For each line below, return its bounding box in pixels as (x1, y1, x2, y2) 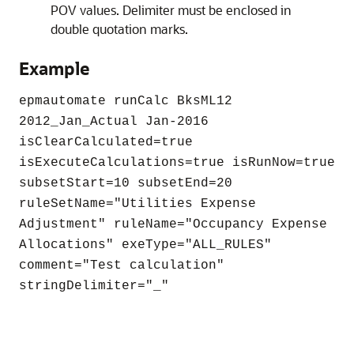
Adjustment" (19, 217, 106, 232)
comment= (19, 258, 82, 273)
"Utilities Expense (114, 197, 256, 211)
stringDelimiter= (19, 279, 145, 293)
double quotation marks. (51, 21, 188, 37)
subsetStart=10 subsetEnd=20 (19, 176, 232, 190)
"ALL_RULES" (185, 238, 272, 252)
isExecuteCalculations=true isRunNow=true (19, 156, 335, 170)
